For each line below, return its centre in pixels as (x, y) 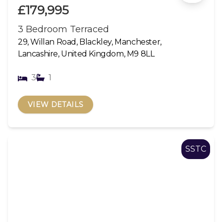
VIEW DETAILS (56, 104)
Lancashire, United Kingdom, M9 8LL (86, 54)
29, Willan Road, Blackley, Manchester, (90, 42)
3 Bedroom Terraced (63, 29)
